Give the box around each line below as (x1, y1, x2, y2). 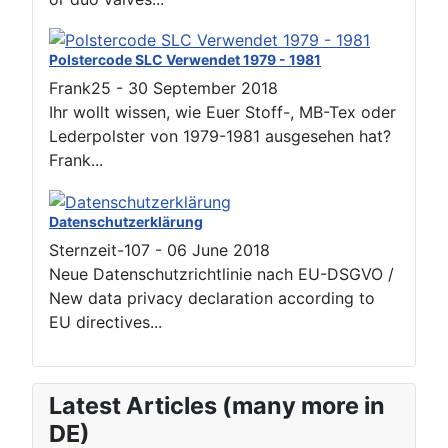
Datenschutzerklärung (49, 213, 203, 231)
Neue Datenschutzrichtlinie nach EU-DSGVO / (49, 264, 394, 285)
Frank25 (49, 78, 111, 99)
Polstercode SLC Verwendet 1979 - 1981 (49, 51, 321, 69)
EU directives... (49, 312, 162, 333)
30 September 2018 (128, 78, 278, 99)
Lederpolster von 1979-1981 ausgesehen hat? (49, 126, 391, 147)
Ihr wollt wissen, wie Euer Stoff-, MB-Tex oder (49, 102, 396, 123)
